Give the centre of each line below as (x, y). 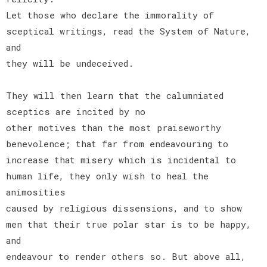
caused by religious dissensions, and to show (124, 208)
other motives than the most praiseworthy (114, 127)
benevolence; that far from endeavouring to (117, 143)
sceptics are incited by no (76, 111)
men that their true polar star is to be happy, (128, 224)
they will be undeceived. (72, 63)
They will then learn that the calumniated (115, 95)
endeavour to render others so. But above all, (126, 256)
